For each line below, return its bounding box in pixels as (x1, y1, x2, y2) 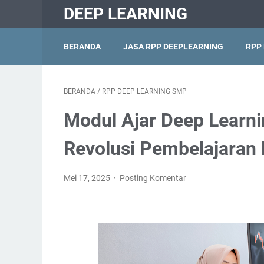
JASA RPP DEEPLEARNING (123, 42, 223, 51)
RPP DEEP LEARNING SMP (102, 87, 187, 95)
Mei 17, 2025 (64, 173, 112, 183)
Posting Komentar (120, 173, 187, 183)
